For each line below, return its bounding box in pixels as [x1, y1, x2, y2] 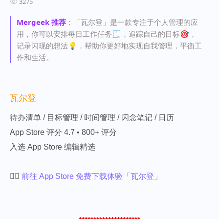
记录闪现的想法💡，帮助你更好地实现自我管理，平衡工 [17, 40, 202, 50]
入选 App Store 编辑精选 [10, 142, 95, 151]
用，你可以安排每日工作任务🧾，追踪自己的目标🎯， [17, 28, 197, 39]
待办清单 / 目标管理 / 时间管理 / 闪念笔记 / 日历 [10, 113, 174, 122]
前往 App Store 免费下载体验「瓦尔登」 [22, 172, 162, 180]
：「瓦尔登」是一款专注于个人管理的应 [66, 17, 198, 27]
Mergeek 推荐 [17, 17, 66, 27]
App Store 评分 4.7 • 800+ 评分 [10, 128, 117, 136]
